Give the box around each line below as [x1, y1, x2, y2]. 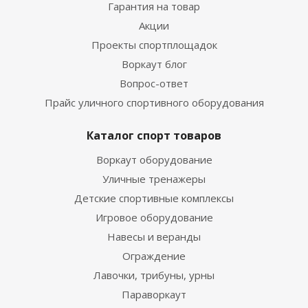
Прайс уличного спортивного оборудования [44, 96, 264, 109]
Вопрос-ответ [120, 76, 188, 90]
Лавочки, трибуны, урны [93, 268, 214, 282]
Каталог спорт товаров [87, 128, 221, 143]
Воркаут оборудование [96, 153, 212, 166]
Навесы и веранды [107, 230, 201, 243]
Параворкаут [122, 287, 186, 301]
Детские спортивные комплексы [74, 191, 234, 205]
